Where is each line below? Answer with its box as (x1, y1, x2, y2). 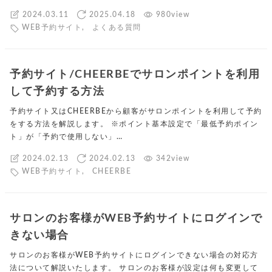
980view (155, 10, 189, 18)
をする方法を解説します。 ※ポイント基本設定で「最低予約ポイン (10, 120, 259, 128)
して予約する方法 (10, 86, 104, 97)
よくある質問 (92, 24, 141, 32)
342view (155, 154, 189, 162)
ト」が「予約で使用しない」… (10, 133, 123, 141)
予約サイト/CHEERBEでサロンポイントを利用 (10, 69, 260, 80)
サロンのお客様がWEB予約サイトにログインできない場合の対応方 (10, 251, 259, 259)
